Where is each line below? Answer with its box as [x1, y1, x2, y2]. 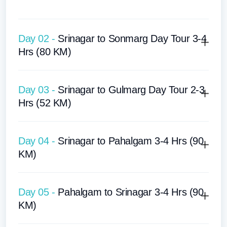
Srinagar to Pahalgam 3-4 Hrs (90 [58, 135, 204, 147]
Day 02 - [18, 33, 58, 45]
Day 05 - [18, 186, 58, 198]
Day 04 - [18, 135, 58, 147]
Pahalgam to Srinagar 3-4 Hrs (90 [58, 186, 204, 198]
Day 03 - [18, 84, 58, 96]
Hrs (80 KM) [18, 46, 71, 58]
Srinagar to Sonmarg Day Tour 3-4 [58, 33, 207, 45]
